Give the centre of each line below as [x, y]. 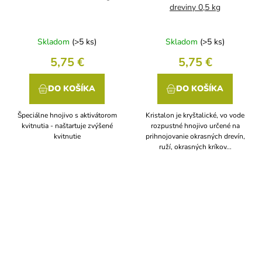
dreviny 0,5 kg [195, 8]
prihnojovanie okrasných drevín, [195, 137]
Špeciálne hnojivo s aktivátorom [67, 116]
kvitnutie [67, 137]
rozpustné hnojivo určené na [195, 126]
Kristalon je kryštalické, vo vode [195, 116]
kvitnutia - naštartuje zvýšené [67, 126]
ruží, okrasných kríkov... [195, 147]
